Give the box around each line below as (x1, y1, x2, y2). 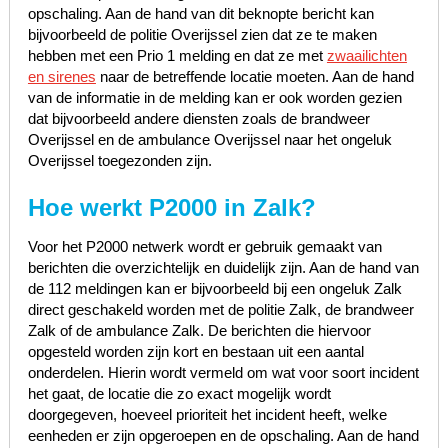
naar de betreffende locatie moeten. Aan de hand (95, 68, 414, 86)
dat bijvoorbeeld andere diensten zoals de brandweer (27, 110, 370, 128)
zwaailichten (326, 47, 407, 65)
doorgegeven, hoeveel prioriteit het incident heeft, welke (27, 406, 387, 424)
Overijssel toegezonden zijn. (27, 152, 212, 170)
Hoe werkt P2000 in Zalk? (27, 194, 316, 222)
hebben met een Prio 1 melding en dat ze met (27, 47, 327, 65)
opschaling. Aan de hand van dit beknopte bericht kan (27, 5, 374, 23)
